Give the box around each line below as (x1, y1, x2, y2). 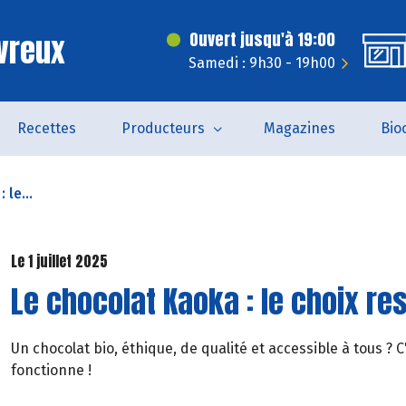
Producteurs (121, 120, 205, 137)
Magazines (263, 120, 335, 137)
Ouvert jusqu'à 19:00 (189, 27, 335, 52)
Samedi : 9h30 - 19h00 (188, 54, 335, 72)
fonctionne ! (11, 361, 92, 379)
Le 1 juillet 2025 (11, 250, 108, 272)
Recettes (16, 120, 76, 137)
